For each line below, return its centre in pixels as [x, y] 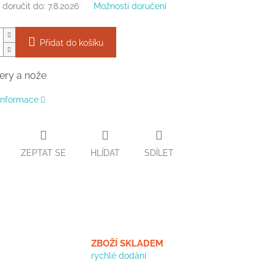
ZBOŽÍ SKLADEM [127, 244]
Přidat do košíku [71, 43]
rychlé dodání [119, 256]
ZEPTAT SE [43, 153]
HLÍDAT [105, 153]
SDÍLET [159, 153]
